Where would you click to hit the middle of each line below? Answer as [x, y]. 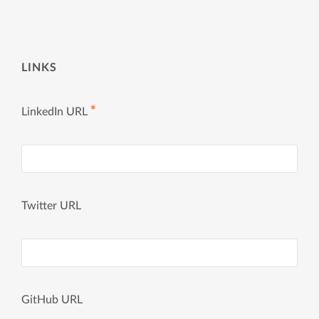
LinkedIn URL [54, 112]
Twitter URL [51, 206]
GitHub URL [52, 300]
